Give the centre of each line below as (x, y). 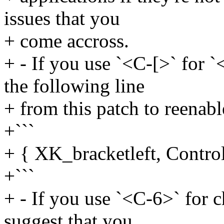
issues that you (62, 18)
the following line (74, 85)
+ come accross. (66, 40)
